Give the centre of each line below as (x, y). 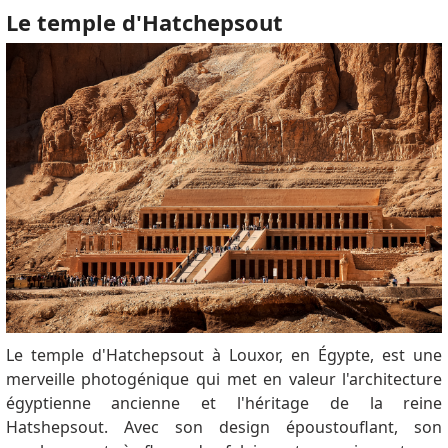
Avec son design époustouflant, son (283, 426)
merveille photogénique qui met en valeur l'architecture (224, 378)
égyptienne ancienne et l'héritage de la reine (224, 402)
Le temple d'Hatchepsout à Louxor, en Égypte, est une (224, 354)
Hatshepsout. (64, 426)
